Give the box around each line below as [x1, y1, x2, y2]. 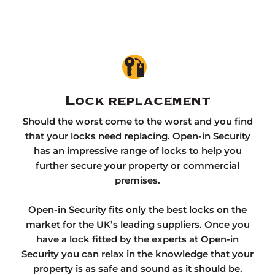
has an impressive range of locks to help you [33, 144, 242, 157]
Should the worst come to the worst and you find [22, 115, 253, 127]
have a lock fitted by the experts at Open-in [36, 233, 239, 245]
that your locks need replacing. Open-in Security [25, 130, 250, 142]
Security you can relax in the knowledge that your [21, 247, 254, 260]
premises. [115, 174, 160, 186]
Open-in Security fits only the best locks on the [28, 203, 247, 215]
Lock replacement [64, 91, 211, 109]
